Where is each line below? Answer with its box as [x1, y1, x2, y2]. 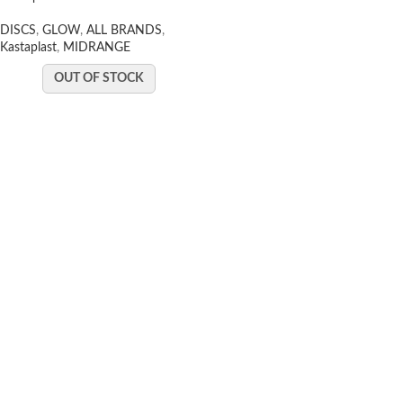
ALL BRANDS [86, 24, 162, 37]
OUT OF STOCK [53, 72, 144, 85]
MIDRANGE [63, 41, 130, 54]
